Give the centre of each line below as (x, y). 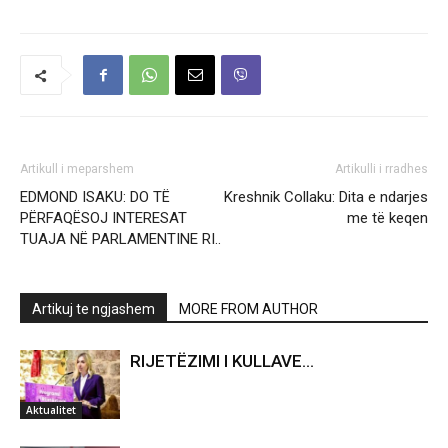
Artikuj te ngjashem (93, 309)
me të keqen (387, 218)
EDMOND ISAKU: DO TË (95, 197)
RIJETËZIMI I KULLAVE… (222, 361)
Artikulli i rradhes (381, 169)
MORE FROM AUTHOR (248, 309)
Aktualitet (51, 410)
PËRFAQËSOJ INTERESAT (103, 218)
